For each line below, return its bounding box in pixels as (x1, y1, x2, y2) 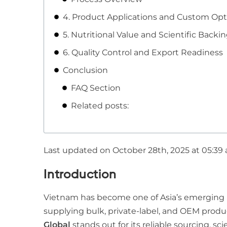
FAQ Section (71, 83, 121, 93)
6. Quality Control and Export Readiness (63, 48, 223, 57)
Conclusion (63, 65, 108, 75)
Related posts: (71, 101, 129, 110)
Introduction (44, 169, 117, 181)
